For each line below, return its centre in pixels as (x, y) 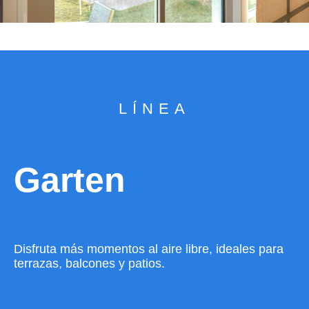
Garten (70, 180)
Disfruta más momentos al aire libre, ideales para (149, 249)
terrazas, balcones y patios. (89, 263)
